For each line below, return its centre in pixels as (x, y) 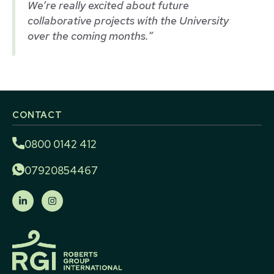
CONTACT (37, 115)
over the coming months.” (90, 36)
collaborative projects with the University (128, 21)
